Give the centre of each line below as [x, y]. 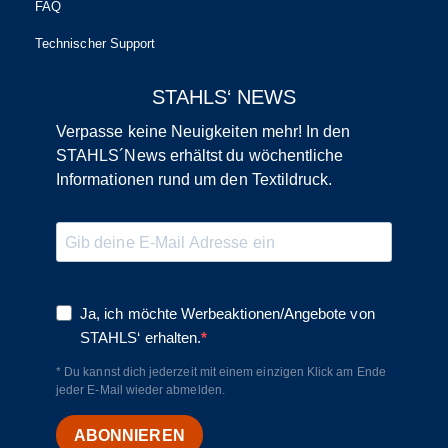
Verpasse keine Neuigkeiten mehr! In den [203, 132]
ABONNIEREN [129, 435]
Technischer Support [95, 44]
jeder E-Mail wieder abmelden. [140, 390]
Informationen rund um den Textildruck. [194, 180]
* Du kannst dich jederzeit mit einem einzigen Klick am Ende [221, 372]
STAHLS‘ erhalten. [141, 338]
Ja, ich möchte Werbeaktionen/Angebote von [227, 314]
